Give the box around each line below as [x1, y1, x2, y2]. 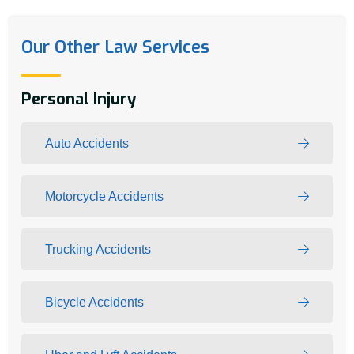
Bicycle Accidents [45, 296, 144, 310]
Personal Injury [21, 88, 136, 111]
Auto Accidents [45, 137, 129, 151]
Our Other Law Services [21, 36, 209, 59]
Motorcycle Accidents [45, 190, 164, 204]
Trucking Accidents [45, 243, 151, 257]
